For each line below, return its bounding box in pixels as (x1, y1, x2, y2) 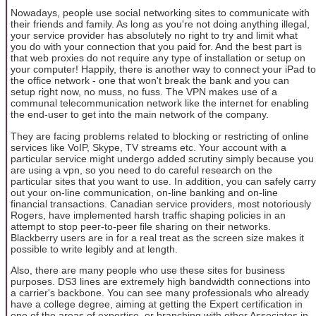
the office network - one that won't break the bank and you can (11, 75, 289, 87)
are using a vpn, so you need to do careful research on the (11, 164, 272, 176)
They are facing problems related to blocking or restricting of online (11, 130, 309, 142)
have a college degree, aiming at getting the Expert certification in (11, 298, 303, 310)
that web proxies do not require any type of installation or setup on (11, 52, 305, 64)
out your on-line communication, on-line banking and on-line (11, 186, 278, 198)
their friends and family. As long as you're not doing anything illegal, (11, 18, 310, 30)
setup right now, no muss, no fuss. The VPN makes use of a (11, 86, 277, 98)
